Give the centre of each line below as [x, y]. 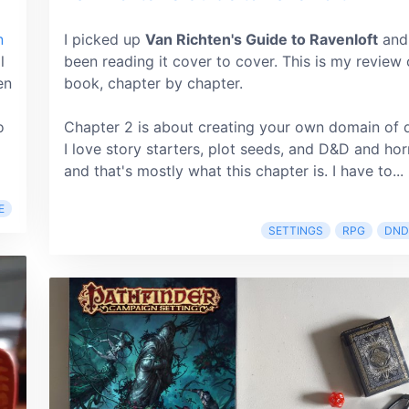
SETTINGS [296, 230]
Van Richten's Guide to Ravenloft [262, 39]
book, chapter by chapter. [153, 83]
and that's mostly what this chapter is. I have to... [234, 170]
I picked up [105, 39]
